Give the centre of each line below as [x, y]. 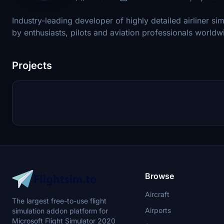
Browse [159, 176]
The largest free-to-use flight [59, 201]
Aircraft [157, 194]
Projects [32, 65]
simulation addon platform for [60, 211]
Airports [158, 210]
